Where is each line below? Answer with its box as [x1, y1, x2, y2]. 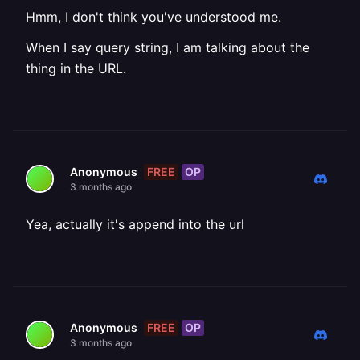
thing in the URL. [26, 60, 126, 76]
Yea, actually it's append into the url [26, 216, 244, 232]
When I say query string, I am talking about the [26, 39, 309, 55]
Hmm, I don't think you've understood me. [26, 9, 281, 25]
